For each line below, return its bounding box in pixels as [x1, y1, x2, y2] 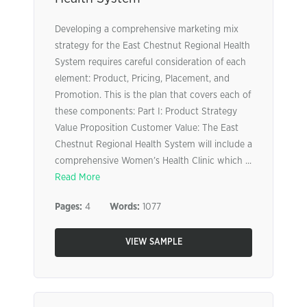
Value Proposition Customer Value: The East [55, 123, 238, 133]
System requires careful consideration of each [55, 58, 246, 67]
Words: [110, 202, 140, 212]
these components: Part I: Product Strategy [55, 107, 237, 116]
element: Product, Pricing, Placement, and [55, 74, 230, 84]
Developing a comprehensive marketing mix [55, 25, 238, 34]
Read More [55, 173, 100, 182]
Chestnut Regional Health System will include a [55, 140, 252, 149]
